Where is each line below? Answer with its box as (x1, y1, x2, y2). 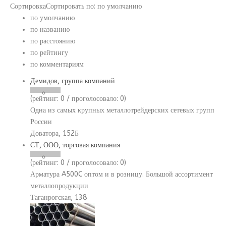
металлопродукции (30, 182, 88, 190)
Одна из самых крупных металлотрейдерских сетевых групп (30, 106, 214, 115)
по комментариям (30, 60, 84, 69)
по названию (30, 25, 70, 34)
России (30, 118, 52, 126)
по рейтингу (30, 48, 68, 57)
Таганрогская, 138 (30, 193, 87, 202)
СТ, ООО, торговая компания (30, 141, 120, 149)
